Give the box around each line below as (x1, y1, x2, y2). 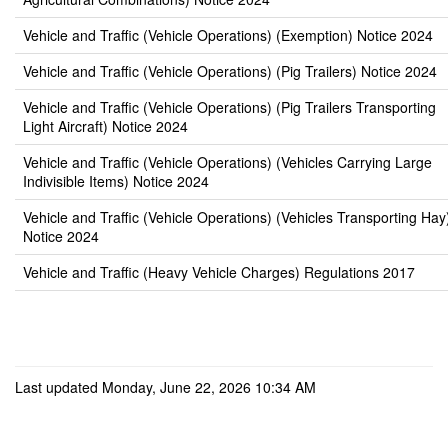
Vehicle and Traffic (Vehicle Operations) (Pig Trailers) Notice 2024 (23, 61, 437, 81)
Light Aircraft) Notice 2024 (23, 116, 188, 136)
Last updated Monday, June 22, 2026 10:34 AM (15, 377, 316, 397)
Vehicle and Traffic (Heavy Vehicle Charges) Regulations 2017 (23, 262, 415, 282)
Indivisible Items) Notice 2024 (23, 171, 209, 191)
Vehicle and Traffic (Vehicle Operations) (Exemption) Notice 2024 (23, 25, 433, 45)
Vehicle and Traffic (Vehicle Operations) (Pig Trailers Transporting (23, 97, 436, 117)
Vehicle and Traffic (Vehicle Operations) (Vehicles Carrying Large (23, 152, 432, 172)
